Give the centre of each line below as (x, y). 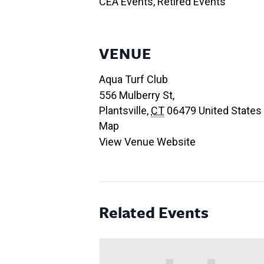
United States (230, 110)
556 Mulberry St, (137, 95)
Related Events (154, 212)
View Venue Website (147, 141)
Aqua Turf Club (133, 79)
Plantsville (123, 110)
